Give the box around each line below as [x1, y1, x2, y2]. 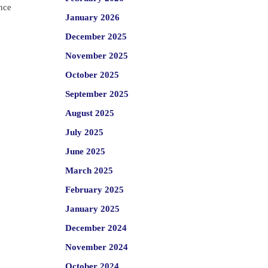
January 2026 [65, 13, 120, 22]
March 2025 [65, 166, 113, 175]
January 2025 [65, 204, 120, 214]
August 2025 [65, 108, 114, 118]
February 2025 [65, 185, 124, 194]
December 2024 [65, 223, 127, 233]
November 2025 [65, 51, 128, 60]
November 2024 [65, 242, 128, 252]
